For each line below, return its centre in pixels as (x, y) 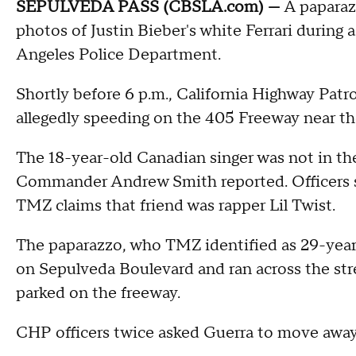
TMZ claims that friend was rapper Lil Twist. (176, 206)
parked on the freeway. (98, 293)
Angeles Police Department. (118, 55)
